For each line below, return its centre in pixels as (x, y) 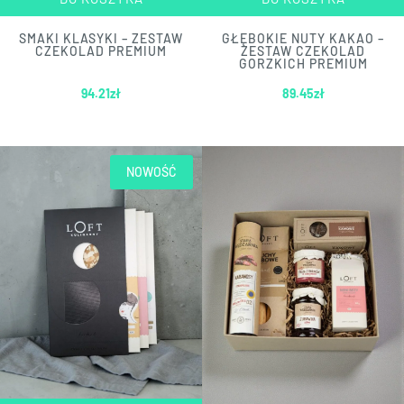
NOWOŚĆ (151, 172)
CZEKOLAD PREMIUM (101, 51)
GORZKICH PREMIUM (303, 64)
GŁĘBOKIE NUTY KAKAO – (303, 38)
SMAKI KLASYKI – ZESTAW (101, 38)
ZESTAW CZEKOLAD (303, 51)
